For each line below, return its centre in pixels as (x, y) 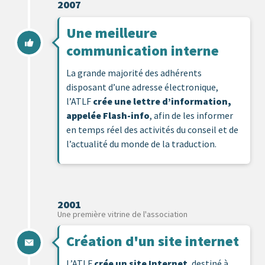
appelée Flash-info (108, 115)
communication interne (143, 50)
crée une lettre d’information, (162, 101)
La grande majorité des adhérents (134, 72)
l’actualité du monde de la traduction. (141, 143)
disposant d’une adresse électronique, (142, 87)
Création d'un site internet (153, 241)
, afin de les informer (191, 115)
